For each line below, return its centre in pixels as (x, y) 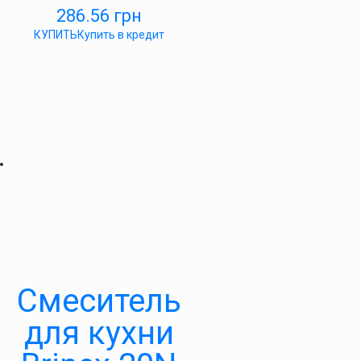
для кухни (99, 334)
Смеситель (99, 301)
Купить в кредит (120, 35)
